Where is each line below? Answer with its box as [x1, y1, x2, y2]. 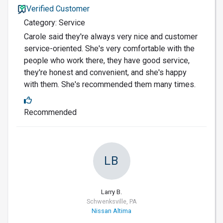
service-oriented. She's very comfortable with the [24, 43, 195, 53]
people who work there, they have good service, [24, 55, 190, 65]
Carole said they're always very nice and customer [24, 31, 198, 41]
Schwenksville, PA [86, 197, 137, 205]
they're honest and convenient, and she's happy [24, 67, 187, 77]
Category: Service [24, 17, 85, 27]
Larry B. [101, 188, 122, 196]
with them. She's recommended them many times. [24, 79, 196, 89]
